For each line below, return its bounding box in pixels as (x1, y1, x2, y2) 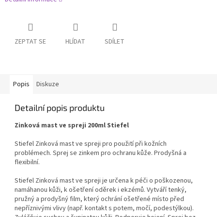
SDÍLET (105, 37, 124, 47)
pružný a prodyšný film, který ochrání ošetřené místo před (15, 194, 184, 204)
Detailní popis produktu (15, 102, 105, 113)
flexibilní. (15, 157, 40, 168)
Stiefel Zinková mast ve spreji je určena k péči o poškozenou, (15, 176, 193, 186)
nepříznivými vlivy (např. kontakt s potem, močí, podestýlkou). (15, 203, 194, 214)
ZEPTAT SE (15, 37, 46, 47)
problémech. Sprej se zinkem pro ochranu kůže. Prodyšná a (15, 148, 186, 158)
